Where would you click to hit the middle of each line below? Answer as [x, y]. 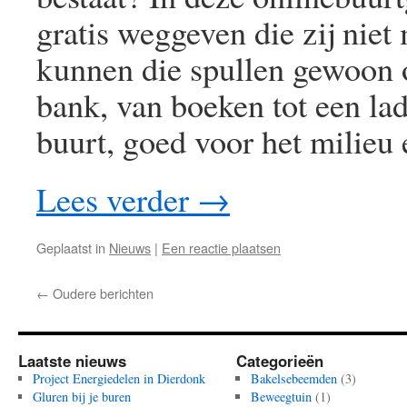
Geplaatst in [71, 248]
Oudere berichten [101, 293]
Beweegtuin [281, 397]
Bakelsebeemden [293, 378]
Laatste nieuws [72, 361]
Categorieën [280, 361]
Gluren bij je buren [81, 397]
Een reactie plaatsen [221, 248]
